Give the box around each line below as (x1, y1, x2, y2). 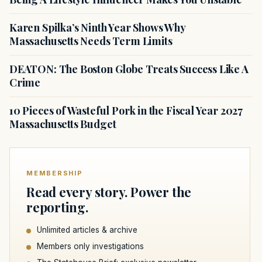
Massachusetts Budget (9, 116, 116, 131)
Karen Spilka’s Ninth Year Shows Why (9, 20, 185, 35)
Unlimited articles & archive (37, 225, 137, 235)
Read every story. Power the (26, 182, 192, 201)
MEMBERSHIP (26, 168, 83, 177)
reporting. (26, 198, 88, 216)
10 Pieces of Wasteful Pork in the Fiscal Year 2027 (9, 103, 243, 118)
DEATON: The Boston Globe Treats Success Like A (9, 61, 249, 76)
